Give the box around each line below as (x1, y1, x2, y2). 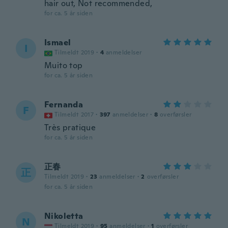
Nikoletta (44, 211, 83, 221)
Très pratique (44, 122, 96, 133)
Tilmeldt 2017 (54, 110, 94, 119)
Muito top (44, 60, 83, 71)
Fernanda (44, 99, 83, 110)
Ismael (44, 37, 71, 48)
